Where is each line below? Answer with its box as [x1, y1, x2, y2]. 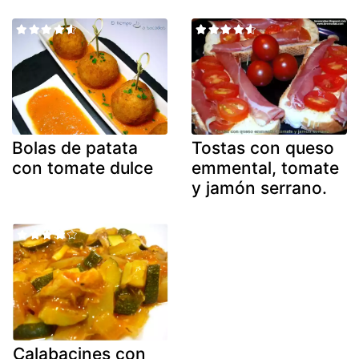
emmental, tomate [192, 158, 339, 179]
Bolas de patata [12, 138, 138, 159]
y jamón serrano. [192, 178, 327, 199]
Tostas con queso [192, 138, 334, 159]
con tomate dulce [12, 158, 153, 179]
